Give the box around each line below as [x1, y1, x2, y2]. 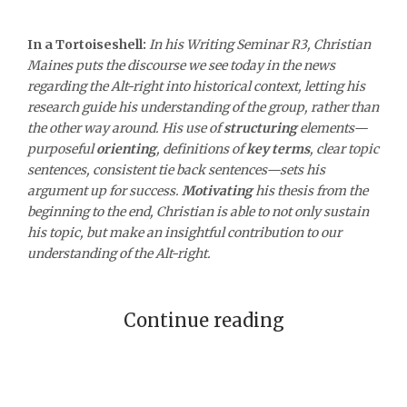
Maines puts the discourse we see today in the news [27, 56, 335, 74]
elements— [297, 119, 368, 136]
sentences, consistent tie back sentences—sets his [27, 161, 325, 178]
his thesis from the [253, 182, 368, 199]
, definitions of [156, 140, 246, 157]
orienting [96, 140, 156, 157]
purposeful [27, 140, 96, 157]
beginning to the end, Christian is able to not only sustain [27, 203, 369, 220]
